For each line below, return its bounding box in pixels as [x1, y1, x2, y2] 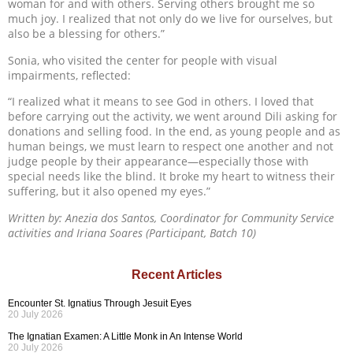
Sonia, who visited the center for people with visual [8, 52, 277, 68]
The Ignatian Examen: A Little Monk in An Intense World [8, 330, 243, 342]
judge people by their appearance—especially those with [8, 154, 309, 169]
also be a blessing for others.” [8, 26, 165, 42]
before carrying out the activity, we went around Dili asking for [8, 109, 337, 124]
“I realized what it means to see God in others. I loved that [8, 94, 314, 110]
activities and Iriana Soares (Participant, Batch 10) [8, 225, 256, 240]
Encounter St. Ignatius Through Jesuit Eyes [8, 297, 191, 309]
